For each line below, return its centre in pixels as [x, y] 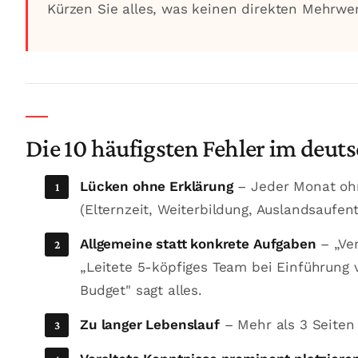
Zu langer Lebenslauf [150, 324]
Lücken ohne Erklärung [157, 186]
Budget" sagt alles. [141, 290]
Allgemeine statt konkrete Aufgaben [198, 244]
